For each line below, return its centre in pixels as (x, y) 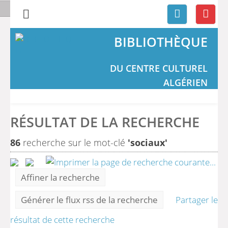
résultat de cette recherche (62, 220)
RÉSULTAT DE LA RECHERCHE (105, 122)
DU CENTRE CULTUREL (159, 68)
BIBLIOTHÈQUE (161, 42)
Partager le (197, 200)
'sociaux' (148, 142)
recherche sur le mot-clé (74, 142)
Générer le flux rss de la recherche (89, 200)
